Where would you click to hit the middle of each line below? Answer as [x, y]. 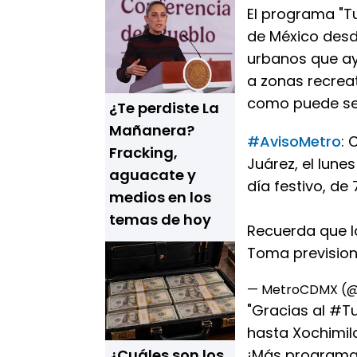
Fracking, [143, 153]
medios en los [160, 197]
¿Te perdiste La [164, 108]
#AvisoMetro [294, 141]
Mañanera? [152, 130]
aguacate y [153, 175]
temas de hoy [160, 220]
